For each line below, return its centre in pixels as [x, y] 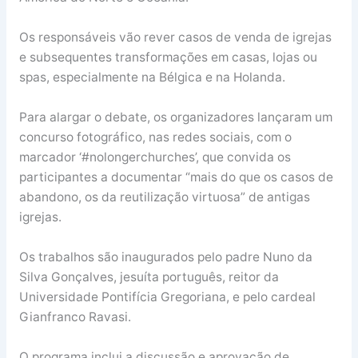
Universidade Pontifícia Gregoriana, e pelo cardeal [167, 296]
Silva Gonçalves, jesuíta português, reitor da [149, 276]
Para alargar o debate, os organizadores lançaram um [175, 117]
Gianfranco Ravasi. [75, 316]
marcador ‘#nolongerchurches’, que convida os [155, 157]
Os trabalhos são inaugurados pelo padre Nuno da [165, 257]
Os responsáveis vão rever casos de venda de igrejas [175, 38]
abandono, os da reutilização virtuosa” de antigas [164, 197]
